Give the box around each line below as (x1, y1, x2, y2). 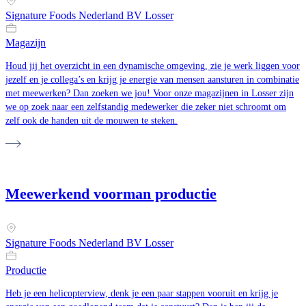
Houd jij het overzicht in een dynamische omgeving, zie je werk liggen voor (5, 60, 300, 71)
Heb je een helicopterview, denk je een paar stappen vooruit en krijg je (5, 288, 278, 299)
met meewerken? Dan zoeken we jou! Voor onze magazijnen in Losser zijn (5, 87, 294, 98)
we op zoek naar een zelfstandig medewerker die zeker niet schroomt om (5, 101, 286, 112)
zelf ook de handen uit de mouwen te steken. (5, 115, 178, 126)
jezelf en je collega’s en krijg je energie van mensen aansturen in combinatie (5, 74, 299, 85)
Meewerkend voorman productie (5, 185, 217, 203)
